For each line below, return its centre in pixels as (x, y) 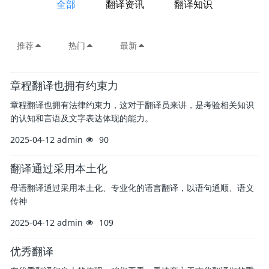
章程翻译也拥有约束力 (64, 86)
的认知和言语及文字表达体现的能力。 (82, 118)
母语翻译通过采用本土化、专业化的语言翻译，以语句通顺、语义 (132, 188)
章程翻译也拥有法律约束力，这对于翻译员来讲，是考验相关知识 (132, 105)
